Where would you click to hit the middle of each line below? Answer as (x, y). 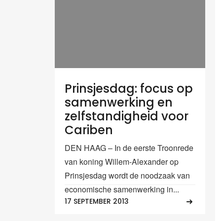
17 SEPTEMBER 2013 (97, 202)
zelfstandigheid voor (127, 116)
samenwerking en (119, 102)
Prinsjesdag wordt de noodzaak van (127, 175)
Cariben (89, 130)
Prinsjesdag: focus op (129, 88)
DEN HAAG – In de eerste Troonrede (129, 147)
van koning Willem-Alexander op (122, 161)
